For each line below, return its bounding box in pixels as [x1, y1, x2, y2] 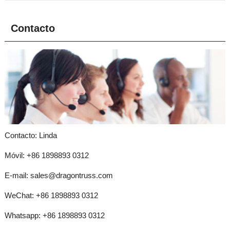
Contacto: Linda [4, 130, 57, 140]
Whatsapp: [4, 210, 43, 220]
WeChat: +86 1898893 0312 [4, 190, 98, 200]
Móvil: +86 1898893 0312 [4, 150, 89, 160]
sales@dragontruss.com [30, 170, 113, 180]
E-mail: [4, 170, 30, 180]
